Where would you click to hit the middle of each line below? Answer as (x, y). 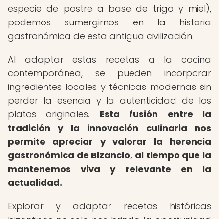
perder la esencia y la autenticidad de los (109, 100)
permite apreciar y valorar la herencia (109, 142)
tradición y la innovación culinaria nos (109, 128)
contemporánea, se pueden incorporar (109, 73)
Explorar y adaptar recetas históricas (109, 206)
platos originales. (54, 114)
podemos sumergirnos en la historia (109, 22)
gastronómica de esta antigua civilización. (101, 36)
